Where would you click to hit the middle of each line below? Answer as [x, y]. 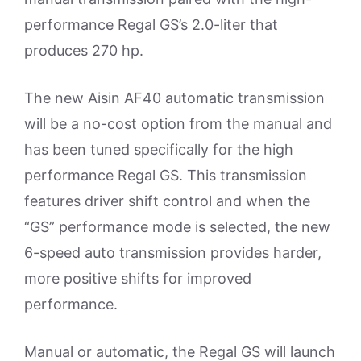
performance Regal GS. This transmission [166, 175]
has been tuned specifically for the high [159, 149]
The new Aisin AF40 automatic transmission [174, 98]
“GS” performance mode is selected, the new [177, 227]
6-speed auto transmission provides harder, [173, 253]
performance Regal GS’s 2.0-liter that [151, 25]
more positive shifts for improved [138, 278]
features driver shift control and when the [167, 201]
